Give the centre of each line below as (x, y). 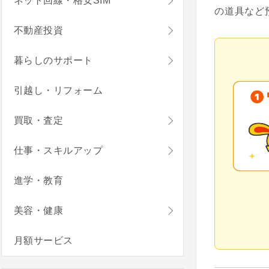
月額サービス (44, 241)
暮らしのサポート (53, 61)
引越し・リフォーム (59, 91)
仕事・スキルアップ (59, 151)
